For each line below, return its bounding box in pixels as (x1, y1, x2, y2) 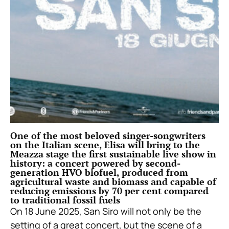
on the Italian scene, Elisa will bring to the (10, 139, 200, 151)
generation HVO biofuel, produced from (10, 166, 188, 179)
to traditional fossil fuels (10, 194, 120, 207)
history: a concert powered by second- (10, 157, 180, 170)
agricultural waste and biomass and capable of (10, 175, 216, 188)
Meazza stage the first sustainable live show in (10, 148, 216, 161)
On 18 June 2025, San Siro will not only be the (10, 205, 201, 218)
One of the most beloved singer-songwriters (10, 129, 205, 142)
